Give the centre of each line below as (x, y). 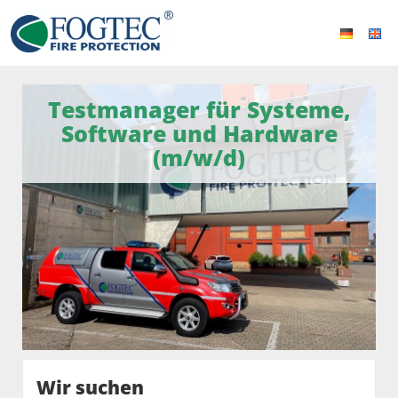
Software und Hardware (199, 133)
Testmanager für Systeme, (199, 109)
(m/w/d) (199, 157)
